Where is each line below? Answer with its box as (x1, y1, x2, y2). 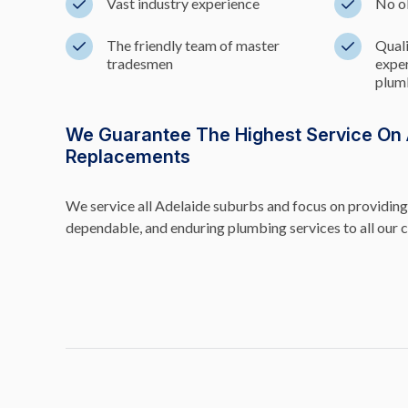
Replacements (66, 146, 190, 168)
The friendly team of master (107, 36, 280, 54)
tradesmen (107, 55, 173, 72)
